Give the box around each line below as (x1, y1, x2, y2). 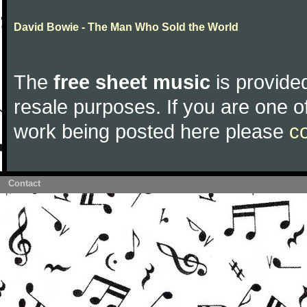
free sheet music (53, 71, 210, 93)
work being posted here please (14, 120, 289, 143)
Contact (8, 178, 40, 188)
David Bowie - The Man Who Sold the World (14, 21, 238, 33)
